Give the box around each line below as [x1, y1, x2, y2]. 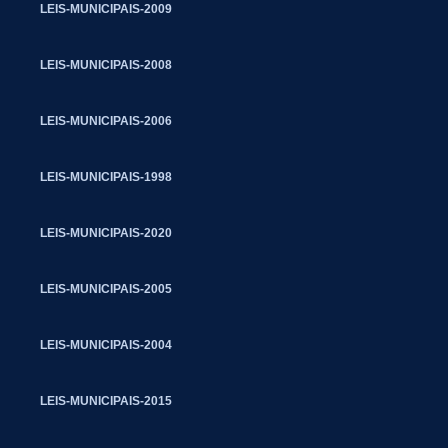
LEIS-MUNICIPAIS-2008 [40, 58, 172, 71]
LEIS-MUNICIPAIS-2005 [40, 282, 172, 295]
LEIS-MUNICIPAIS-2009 [40, 2, 172, 15]
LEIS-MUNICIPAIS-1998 [40, 170, 172, 183]
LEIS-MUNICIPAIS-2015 [40, 394, 172, 407]
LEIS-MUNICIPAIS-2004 [40, 338, 172, 351]
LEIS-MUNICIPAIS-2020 [40, 226, 172, 239]
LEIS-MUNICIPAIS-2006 [40, 114, 172, 127]
